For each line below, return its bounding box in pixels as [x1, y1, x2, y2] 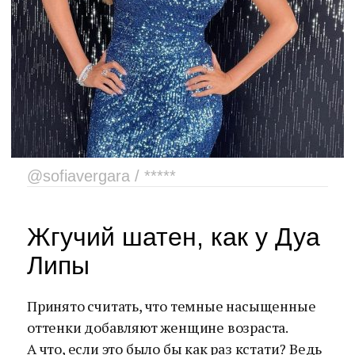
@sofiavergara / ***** [27, 167, 176, 185]
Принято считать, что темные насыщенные [27, 296, 316, 315]
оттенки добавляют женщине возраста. [27, 318, 288, 337]
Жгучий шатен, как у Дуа [27, 223, 320, 251]
